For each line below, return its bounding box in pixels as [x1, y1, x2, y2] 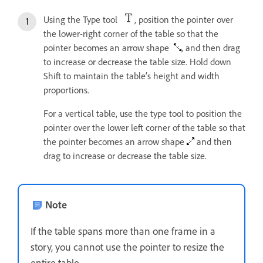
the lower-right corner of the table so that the [43, 27, 218, 39]
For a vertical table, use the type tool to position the [43, 107, 242, 119]
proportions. [43, 83, 89, 96]
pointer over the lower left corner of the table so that [43, 121, 245, 133]
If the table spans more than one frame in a [31, 224, 215, 237]
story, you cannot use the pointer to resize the [31, 240, 224, 253]
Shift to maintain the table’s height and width [43, 69, 220, 82]
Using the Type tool [43, 13, 122, 25]
